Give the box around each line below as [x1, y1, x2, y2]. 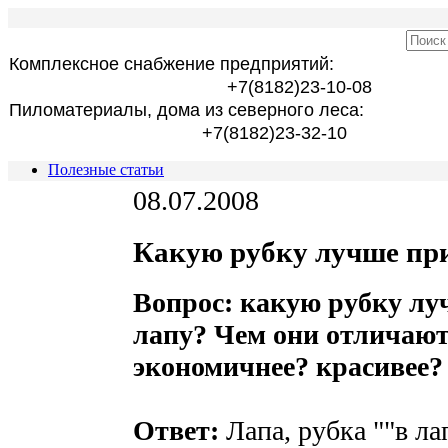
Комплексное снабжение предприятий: [9, 54, 334, 74]
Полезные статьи [48, 161, 164, 178]
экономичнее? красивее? [133, 351, 443, 383]
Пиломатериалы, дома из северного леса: [9, 100, 364, 120]
